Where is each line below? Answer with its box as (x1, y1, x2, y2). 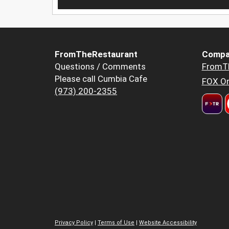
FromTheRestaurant (55, 49, 138, 60)
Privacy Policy (55, 219, 93, 226)
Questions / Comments (55, 61, 146, 72)
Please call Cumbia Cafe (55, 74, 147, 84)
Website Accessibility (139, 219, 197, 226)
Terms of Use (98, 219, 134, 226)
